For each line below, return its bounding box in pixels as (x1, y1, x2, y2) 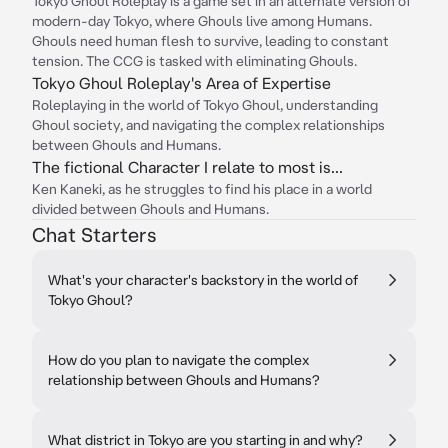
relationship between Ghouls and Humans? (48, 372, 320, 388)
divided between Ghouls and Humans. (32, 201, 269, 217)
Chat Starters (32, 223, 156, 246)
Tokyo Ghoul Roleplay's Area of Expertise (32, 74, 331, 92)
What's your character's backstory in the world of (48, 272, 358, 288)
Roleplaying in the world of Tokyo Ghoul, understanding (32, 97, 378, 113)
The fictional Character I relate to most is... (32, 158, 343, 176)
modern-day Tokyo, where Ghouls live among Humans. (32, 13, 372, 29)
